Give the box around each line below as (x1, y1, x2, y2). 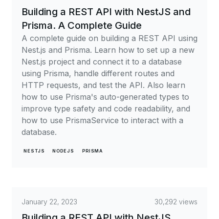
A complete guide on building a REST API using (22, 33, 197, 43)
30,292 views (154, 197, 197, 206)
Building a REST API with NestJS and (22, 6, 191, 18)
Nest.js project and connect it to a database (22, 57, 182, 66)
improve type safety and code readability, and (22, 104, 190, 113)
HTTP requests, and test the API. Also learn (22, 80, 185, 90)
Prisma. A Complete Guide (22, 20, 142, 31)
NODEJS (52, 148, 74, 153)
